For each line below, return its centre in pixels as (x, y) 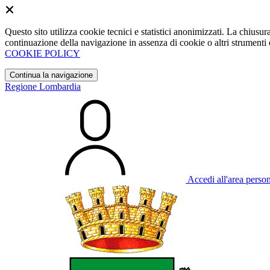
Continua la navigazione (51, 75)
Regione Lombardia (43, 86)
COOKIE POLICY (42, 53)
